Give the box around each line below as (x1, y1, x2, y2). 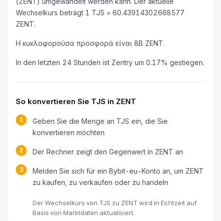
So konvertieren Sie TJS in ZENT (16, 97, 136, 106)
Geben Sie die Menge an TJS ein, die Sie (33, 117, 168, 125)
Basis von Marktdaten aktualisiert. (33, 209, 135, 217)
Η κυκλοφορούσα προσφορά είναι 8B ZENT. (16, 39, 165, 47)
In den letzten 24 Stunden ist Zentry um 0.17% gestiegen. (16, 58, 204, 67)
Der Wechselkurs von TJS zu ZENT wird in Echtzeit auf (33, 199, 197, 207)
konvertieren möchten (33, 128, 105, 137)
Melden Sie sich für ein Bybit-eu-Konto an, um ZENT (33, 167, 204, 175)
